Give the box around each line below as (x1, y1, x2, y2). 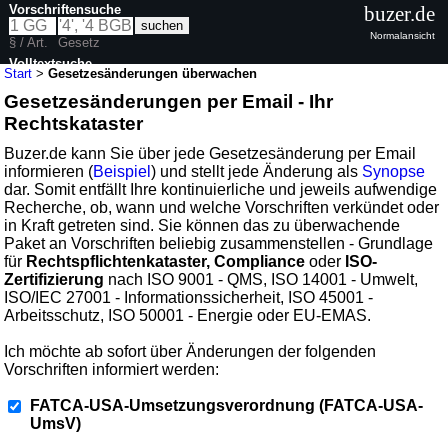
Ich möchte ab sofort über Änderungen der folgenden (4, 342, 377, 360)
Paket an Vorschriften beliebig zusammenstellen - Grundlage (4, 234, 434, 252)
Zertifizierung (4, 270, 105, 288)
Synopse (362, 162, 426, 180)
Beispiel (93, 162, 152, 180)
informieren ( (4, 162, 94, 180)
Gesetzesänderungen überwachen (48, 65, 258, 81)
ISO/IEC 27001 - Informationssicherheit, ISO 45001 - (4, 288, 374, 306)
